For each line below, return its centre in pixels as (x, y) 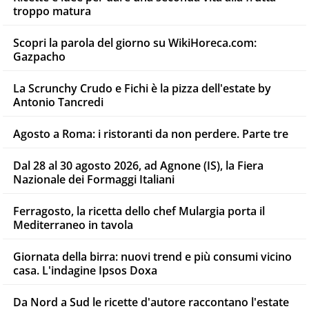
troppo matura (52, 11)
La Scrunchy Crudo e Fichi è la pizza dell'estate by (142, 89)
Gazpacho (39, 57)
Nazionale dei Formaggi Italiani (94, 180)
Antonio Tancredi (58, 102)
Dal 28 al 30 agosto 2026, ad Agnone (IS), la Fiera (138, 166)
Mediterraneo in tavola (73, 225)
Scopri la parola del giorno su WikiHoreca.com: (135, 43)
